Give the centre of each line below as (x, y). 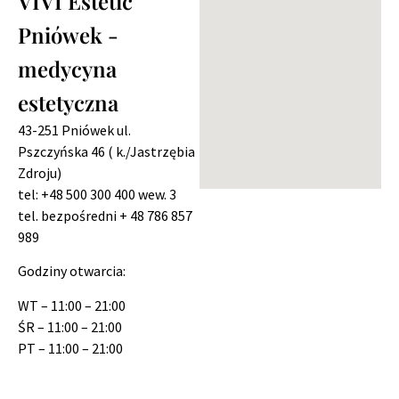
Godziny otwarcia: (72, 271)
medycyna (67, 68)
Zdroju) (40, 172)
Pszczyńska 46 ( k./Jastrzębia (106, 151)
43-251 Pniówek (67, 130)
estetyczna (68, 102)
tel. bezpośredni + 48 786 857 (105, 215)
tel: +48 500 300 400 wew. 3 (97, 194)
